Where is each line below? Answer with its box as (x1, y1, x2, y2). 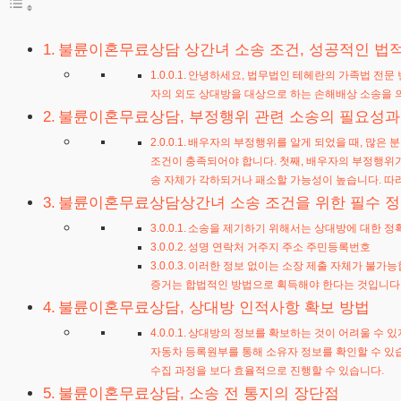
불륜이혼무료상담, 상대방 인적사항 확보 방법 (58, 299, 371, 317)
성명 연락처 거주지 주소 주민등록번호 (188, 241, 371, 254)
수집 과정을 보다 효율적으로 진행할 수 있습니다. (150, 364, 384, 378)
